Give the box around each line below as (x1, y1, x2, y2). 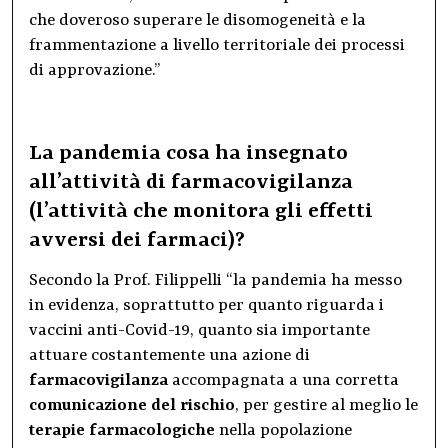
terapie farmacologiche (29, 421, 215, 441)
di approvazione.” (29, 61, 161, 81)
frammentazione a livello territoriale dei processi (29, 36, 405, 56)
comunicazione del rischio (29, 396, 235, 416)
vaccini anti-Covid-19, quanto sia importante (29, 321, 370, 341)
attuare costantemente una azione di (29, 346, 310, 366)
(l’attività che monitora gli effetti (29, 200, 373, 225)
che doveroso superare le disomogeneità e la (29, 11, 366, 31)
